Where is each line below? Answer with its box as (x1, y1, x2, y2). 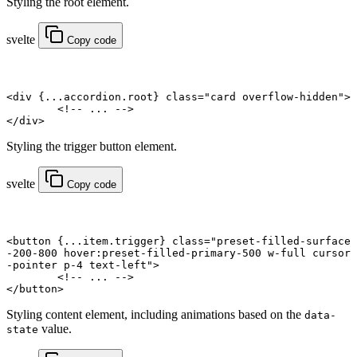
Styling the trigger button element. (6, 139, 177, 154)
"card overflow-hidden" (204, 91, 344, 104)
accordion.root (64, 91, 153, 104)
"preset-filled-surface (210, 235, 351, 248)
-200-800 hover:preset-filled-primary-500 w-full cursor (6, 247, 351, 260)
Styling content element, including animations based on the (6, 308, 304, 322)
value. (38, 322, 72, 336)
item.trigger (83, 235, 159, 248)
